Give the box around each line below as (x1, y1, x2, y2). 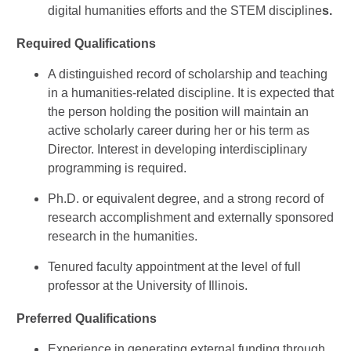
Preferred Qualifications (16, 312, 157, 325)
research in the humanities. (48, 230, 197, 243)
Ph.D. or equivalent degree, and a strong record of (48, 192, 324, 205)
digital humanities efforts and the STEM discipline (48, 4, 322, 17)
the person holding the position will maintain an (48, 105, 309, 118)
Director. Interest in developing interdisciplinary (48, 143, 307, 156)
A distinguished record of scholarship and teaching (48, 67, 327, 81)
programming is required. (48, 161, 186, 175)
